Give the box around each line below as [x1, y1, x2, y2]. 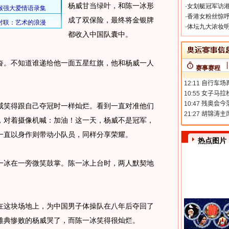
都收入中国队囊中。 [67, 30, 132, 38]
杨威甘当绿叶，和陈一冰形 [67, 2, 154, 10]
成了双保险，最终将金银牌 [67, 16, 154, 24]
